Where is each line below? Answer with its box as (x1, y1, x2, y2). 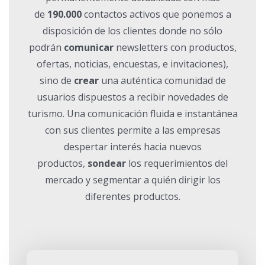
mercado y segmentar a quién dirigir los (44, 173, 221, 186)
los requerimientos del (128, 157, 228, 170)
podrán (28, 41, 64, 54)
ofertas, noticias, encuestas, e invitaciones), (37, 57, 228, 70)
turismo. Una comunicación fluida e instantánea (27, 107, 238, 120)
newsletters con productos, (113, 41, 237, 54)
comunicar (63, 41, 114, 54)
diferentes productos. (85, 190, 180, 203)
